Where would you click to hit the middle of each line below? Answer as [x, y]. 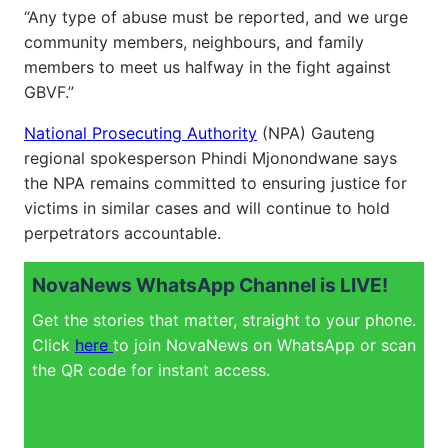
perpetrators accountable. [122, 232]
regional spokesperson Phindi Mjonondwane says [210, 157]
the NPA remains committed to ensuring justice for [215, 182]
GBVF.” [49, 91]
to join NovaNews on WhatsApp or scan [264, 344]
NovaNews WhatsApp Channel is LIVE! [210, 284]
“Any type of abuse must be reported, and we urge [216, 16]
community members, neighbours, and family [194, 41]
